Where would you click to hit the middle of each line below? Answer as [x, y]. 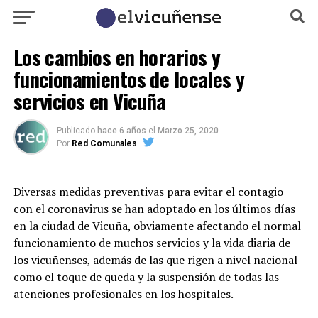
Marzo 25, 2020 [188, 131]
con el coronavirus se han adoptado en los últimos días [154, 209]
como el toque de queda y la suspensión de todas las [146, 277]
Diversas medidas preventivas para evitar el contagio [148, 192]
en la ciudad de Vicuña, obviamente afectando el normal [157, 226]
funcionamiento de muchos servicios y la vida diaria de [152, 243]
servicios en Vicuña [89, 101]
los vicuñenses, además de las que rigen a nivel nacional [155, 260]
